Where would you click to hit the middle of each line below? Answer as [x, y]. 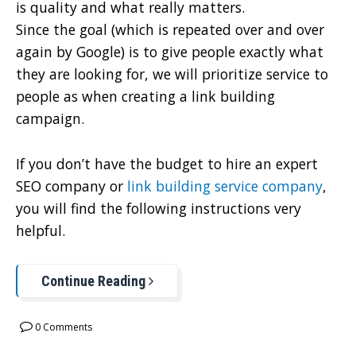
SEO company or [72, 186]
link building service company [225, 186]
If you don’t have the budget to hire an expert [167, 163]
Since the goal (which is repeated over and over [170, 30]
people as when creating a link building [145, 97]
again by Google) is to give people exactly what [170, 52]
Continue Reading [95, 281]
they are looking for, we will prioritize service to [172, 74]
